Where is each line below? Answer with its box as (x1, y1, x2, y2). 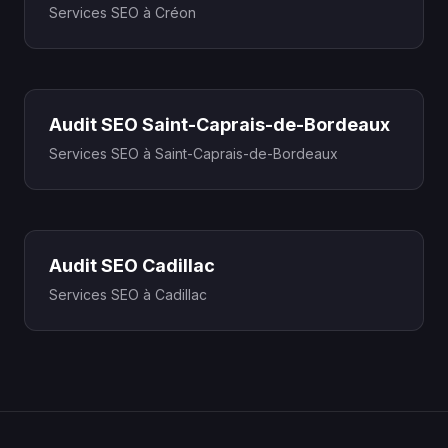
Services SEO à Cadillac (49, 286, 207, 303)
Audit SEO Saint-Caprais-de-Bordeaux (49, 114, 390, 135)
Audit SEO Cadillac (49, 255, 215, 276)
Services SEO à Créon (49, 4, 196, 21)
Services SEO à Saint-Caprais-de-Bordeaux (49, 145, 338, 162)
